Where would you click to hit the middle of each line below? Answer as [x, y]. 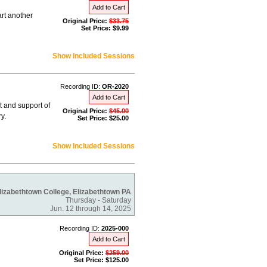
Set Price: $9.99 [105, 28]
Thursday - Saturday [98, 200]
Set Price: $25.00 [103, 118]
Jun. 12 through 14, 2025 [91, 209]
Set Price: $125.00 [101, 260]
